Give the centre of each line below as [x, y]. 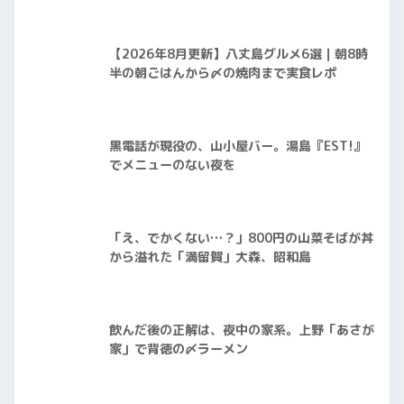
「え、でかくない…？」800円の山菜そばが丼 [241, 239]
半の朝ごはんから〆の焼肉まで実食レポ [223, 73]
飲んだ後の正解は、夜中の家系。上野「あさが [242, 331]
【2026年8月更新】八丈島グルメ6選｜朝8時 [239, 55]
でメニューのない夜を [172, 165]
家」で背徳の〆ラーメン [179, 349]
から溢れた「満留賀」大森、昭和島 [210, 257]
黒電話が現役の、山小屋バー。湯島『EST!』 [238, 147]
